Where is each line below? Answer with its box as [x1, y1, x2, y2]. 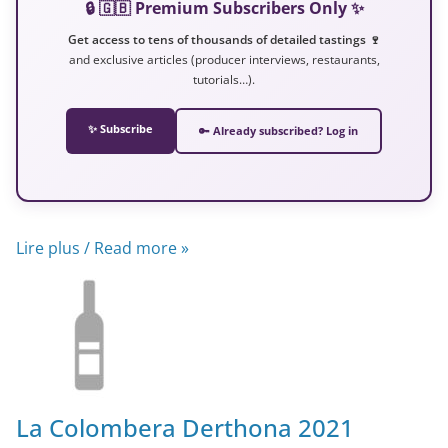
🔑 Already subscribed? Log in [199, 123, 358, 138]
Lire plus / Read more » [16, 236, 189, 259]
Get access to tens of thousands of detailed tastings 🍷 [67, 31, 381, 47]
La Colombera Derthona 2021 [16, 410, 354, 444]
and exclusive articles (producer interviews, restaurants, [68, 51, 380, 67]
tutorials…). [193, 71, 255, 87]
